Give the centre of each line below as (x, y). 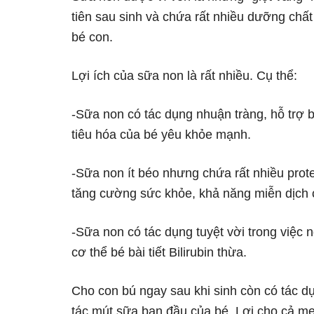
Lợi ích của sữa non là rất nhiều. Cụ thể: (184, 76)
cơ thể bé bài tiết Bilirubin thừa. (159, 252)
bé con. (92, 37)
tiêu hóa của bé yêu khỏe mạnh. (161, 135)
